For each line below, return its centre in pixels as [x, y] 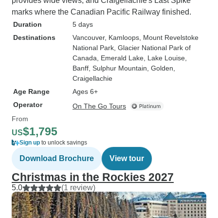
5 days [83, 24]
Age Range [31, 91]
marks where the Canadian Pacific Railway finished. [101, 12]
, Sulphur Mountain [118, 68]
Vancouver [89, 37]
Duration [27, 24]
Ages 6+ [85, 91]
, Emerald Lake [120, 58]
